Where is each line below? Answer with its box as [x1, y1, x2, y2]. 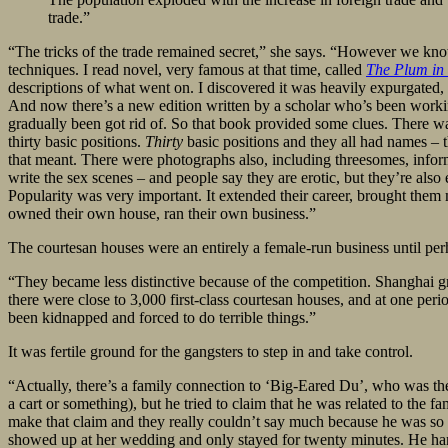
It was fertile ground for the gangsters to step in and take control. [8, 343, 413, 361]
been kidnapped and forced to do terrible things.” [8, 309, 316, 327]
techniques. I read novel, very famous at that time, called [8, 61, 366, 79]
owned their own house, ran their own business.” [8, 205, 316, 223]
